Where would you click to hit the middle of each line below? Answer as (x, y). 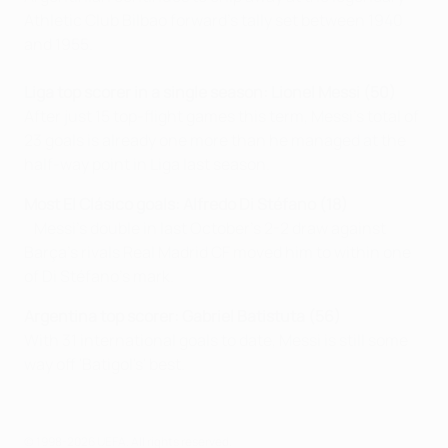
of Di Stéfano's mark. (99, 276)
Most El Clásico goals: (102, 204)
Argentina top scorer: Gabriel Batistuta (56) (187, 316)
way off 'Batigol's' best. (104, 364)
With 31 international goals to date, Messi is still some (216, 340)
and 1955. (58, 44)
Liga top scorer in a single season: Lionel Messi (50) (215, 92)
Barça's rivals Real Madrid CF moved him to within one (217, 252)
